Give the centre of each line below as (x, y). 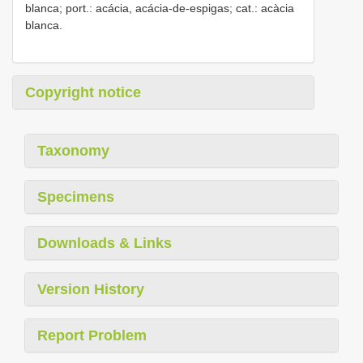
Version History (91, 290)
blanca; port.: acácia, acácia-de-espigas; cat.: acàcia (160, 9)
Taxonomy (73, 151)
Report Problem (92, 336)
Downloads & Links (105, 243)
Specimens (76, 197)
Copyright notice (83, 93)
